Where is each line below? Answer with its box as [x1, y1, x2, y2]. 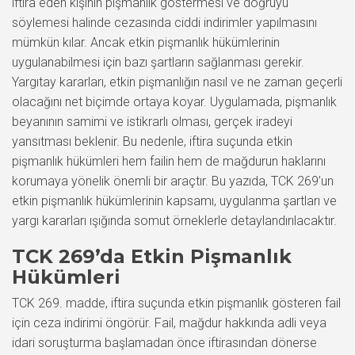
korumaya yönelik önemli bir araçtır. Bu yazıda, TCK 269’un [12, 174, 334, 189]
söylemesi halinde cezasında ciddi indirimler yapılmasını [12, 15, 317, 30]
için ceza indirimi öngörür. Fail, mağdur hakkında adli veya [12, 315, 326, 330]
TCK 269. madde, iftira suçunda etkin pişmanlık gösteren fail [12, 296, 341, 311]
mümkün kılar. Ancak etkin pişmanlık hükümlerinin [12, 35, 280, 50]
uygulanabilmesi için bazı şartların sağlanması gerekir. [12, 55, 304, 70]
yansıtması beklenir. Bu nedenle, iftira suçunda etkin [12, 134, 292, 149]
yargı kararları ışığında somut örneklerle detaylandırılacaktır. [12, 213, 337, 228]
